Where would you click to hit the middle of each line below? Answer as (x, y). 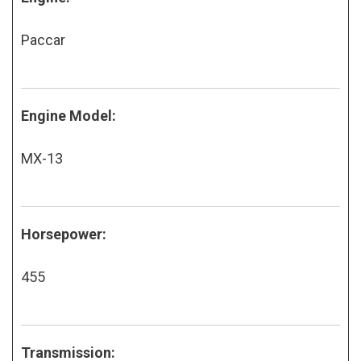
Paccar (43, 39)
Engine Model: (68, 115)
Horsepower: (64, 234)
